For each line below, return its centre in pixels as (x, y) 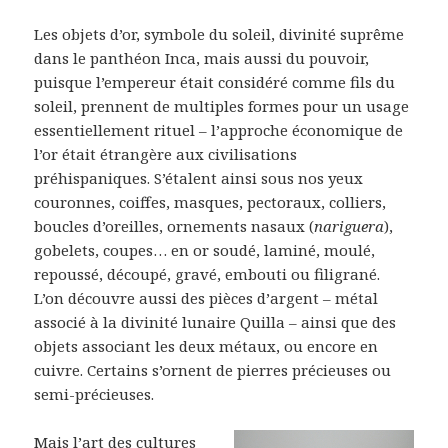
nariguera (349, 225)
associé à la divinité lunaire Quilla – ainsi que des (215, 321)
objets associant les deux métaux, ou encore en (206, 345)
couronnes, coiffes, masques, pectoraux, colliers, (210, 201)
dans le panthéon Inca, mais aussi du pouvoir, (202, 57)
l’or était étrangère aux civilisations (166, 153)
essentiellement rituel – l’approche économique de (219, 129)
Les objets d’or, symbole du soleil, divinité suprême (219, 33)
